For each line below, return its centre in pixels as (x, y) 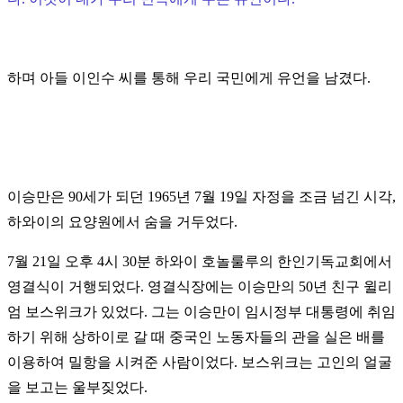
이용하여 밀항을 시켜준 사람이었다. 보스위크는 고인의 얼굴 (200, 363)
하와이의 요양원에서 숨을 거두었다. (122, 222)
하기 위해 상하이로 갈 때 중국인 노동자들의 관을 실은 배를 (196, 337)
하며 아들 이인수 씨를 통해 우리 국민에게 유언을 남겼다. (189, 78)
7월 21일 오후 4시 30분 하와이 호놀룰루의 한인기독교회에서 (200, 262)
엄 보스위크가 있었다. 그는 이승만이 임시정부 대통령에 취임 (201, 312)
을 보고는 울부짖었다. (79, 388)
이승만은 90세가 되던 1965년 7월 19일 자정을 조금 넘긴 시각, (201, 197)
